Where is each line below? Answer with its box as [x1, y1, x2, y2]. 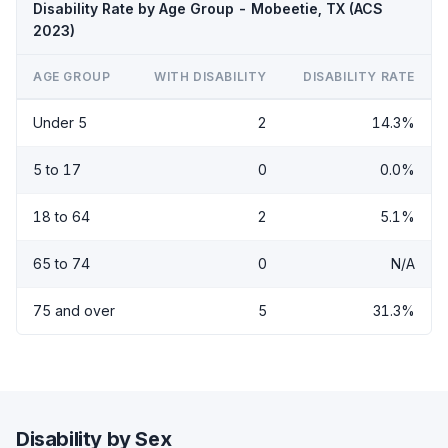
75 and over [33, 301, 115, 319]
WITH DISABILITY [154, 68, 267, 84]
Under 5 [33, 113, 87, 131]
